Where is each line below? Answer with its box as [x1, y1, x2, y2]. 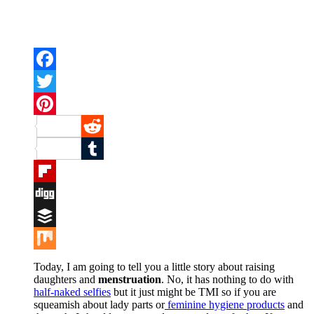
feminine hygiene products [165, 298, 285, 310]
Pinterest [81, 119, 119, 132]
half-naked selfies [34, 285, 111, 298]
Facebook [34, 74, 77, 87]
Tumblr [34, 164, 66, 177]
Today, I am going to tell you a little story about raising [34, 260, 275, 273]
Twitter [34, 97, 65, 109]
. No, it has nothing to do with [161, 273, 294, 285]
